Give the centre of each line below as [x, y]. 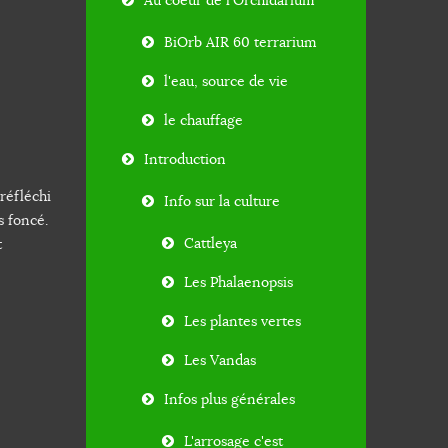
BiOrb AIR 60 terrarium [240, 42]
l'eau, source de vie [226, 81]
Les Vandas [220, 360]
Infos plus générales [229, 399]
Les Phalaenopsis [238, 282]
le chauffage [203, 120]
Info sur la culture [222, 201]
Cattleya [210, 243]
